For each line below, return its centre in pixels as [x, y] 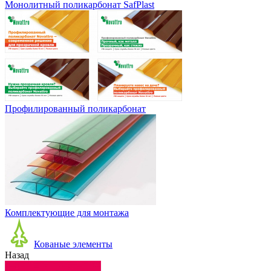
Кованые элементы [73, 244]
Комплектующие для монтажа [67, 213]
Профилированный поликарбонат [75, 109]
